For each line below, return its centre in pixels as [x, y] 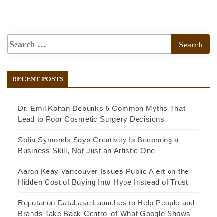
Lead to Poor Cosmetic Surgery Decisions [91, 119]
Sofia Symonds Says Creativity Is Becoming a [99, 140]
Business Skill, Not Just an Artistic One [86, 151]
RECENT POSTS [38, 79]
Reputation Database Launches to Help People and [106, 203]
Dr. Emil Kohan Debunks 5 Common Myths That [102, 108]
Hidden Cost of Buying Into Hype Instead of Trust [103, 182]
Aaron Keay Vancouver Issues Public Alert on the [103, 171]
